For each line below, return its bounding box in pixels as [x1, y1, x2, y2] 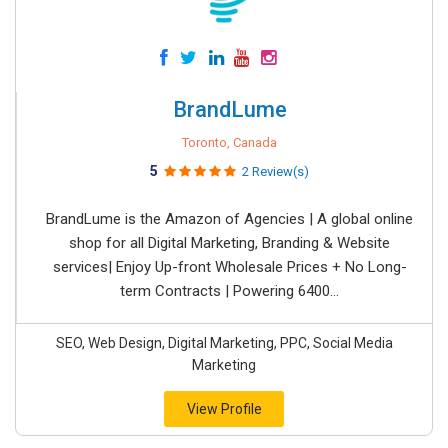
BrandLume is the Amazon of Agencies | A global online [46, 210, 413, 228]
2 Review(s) [242, 164, 309, 179]
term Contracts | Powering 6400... [120, 282, 339, 300]
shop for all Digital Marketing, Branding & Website [69, 234, 390, 252]
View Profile [186, 401, 262, 417]
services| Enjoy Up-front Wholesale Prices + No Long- [52, 258, 407, 276]
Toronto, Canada [182, 135, 277, 150]
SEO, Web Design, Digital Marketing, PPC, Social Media [55, 335, 393, 351]
